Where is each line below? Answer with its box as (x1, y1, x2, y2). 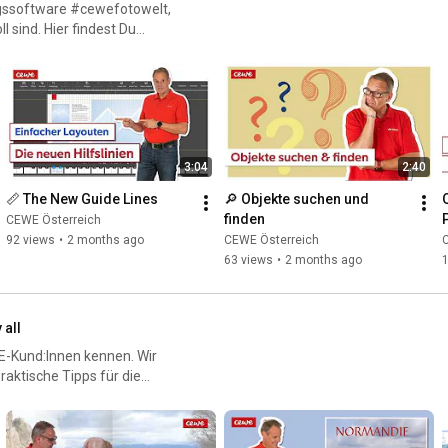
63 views (224, 253, 273, 268)
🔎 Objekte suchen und (224, 191, 369, 208)
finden (224, 211, 265, 228)
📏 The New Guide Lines (6, 191, 158, 208)
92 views (6, 233, 55, 248)
